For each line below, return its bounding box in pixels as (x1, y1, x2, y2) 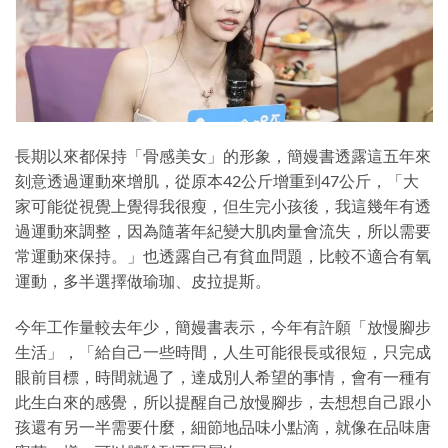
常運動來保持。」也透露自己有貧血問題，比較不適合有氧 (15, 246, 431, 266)
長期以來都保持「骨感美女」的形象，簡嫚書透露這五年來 (15, 146, 431, 166)
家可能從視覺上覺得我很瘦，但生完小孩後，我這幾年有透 (15, 196, 431, 216)
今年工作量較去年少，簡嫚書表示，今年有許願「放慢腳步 (15, 317, 431, 336)
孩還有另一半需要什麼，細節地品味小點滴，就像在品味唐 (15, 417, 431, 436)
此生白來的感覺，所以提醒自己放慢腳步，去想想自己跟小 (15, 392, 431, 411)
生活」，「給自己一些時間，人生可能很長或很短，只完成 (15, 342, 431, 361)
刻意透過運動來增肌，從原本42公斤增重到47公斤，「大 (15, 171, 419, 191)
